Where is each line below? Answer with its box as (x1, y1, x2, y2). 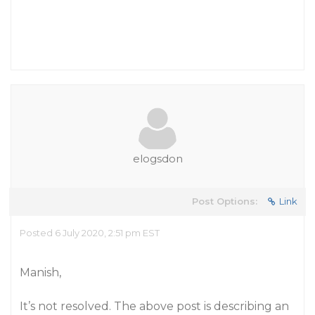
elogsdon (132, 152, 183, 165)
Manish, (20, 266, 61, 279)
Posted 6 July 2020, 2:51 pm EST (20, 227, 160, 238)
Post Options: (192, 195, 257, 207)
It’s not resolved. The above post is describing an (20, 300, 289, 313)
